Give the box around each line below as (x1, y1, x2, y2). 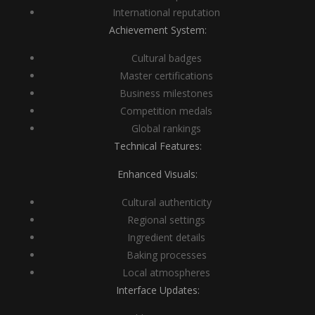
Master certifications (120, 69, 213, 82)
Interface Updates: (115, 283, 200, 297)
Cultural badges (131, 51, 202, 65)
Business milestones (120, 86, 213, 100)
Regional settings (127, 213, 205, 226)
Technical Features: (113, 139, 202, 153)
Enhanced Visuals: (117, 167, 198, 181)
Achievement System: (108, 23, 207, 37)
